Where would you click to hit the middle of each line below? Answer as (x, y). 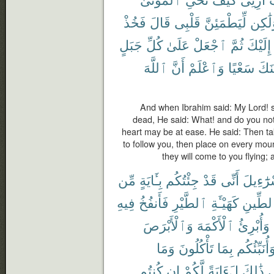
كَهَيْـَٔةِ (225, 202)
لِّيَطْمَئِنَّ (225, 22)
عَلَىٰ (178, 44)
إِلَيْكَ (259, 44)
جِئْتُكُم (183, 180)
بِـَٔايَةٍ (151, 180)
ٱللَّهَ (156, 67)
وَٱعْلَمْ (206, 67)
